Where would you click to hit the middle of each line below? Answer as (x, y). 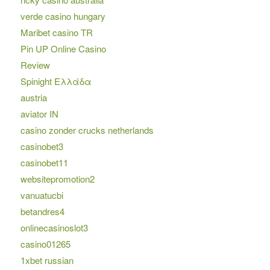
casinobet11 (44, 163)
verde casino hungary (63, 16)
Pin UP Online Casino (63, 49)
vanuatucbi (42, 195)
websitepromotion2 (57, 179)
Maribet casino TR (56, 33)
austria (33, 98)
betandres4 (42, 212)
